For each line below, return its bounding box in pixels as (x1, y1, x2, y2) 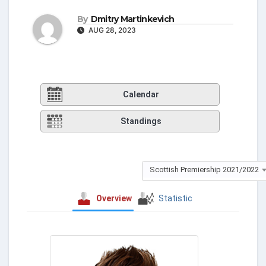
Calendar (123, 90, 159, 100)
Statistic (159, 193, 192, 203)
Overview (96, 193, 132, 203)
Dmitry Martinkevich (90, 14, 175, 24)
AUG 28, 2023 (87, 26, 136, 34)
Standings (121, 116, 161, 126)
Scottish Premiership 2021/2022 (150, 164, 259, 174)
